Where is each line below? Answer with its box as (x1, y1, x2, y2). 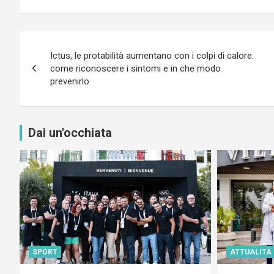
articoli (19, 56, 80, 80)
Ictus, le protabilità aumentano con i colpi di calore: (50, 50, 254, 61)
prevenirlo (50, 75, 89, 87)
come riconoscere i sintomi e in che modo (50, 62, 221, 74)
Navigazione (19, 31, 126, 54)
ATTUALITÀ (229, 248, 272, 256)
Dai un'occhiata (28, 125, 112, 140)
